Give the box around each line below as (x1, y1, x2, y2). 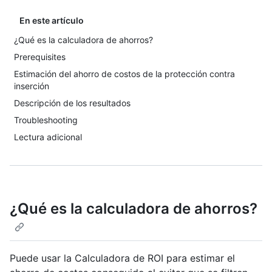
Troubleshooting (14, 115, 78, 125)
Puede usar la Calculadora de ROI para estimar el (10, 252, 235, 265)
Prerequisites (14, 52, 66, 62)
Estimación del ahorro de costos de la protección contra (14, 69, 235, 79)
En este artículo (19, 15, 84, 25)
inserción (14, 81, 49, 91)
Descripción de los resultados (14, 98, 131, 108)
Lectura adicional (14, 132, 82, 142)
